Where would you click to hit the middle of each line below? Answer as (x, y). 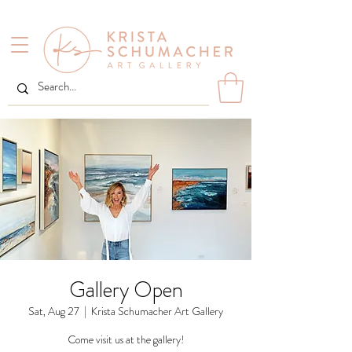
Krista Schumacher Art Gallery (157, 312)
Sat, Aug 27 (54, 312)
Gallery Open (126, 290)
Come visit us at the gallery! (126, 340)
